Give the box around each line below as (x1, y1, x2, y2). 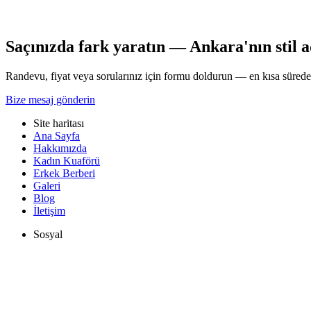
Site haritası (33, 117, 84, 129)
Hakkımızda (33, 142, 87, 154)
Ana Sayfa (33, 129, 80, 142)
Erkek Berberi (33, 167, 95, 179)
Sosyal (33, 228, 62, 240)
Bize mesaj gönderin (6, 93, 95, 106)
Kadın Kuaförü (33, 154, 100, 167)
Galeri (33, 179, 60, 192)
